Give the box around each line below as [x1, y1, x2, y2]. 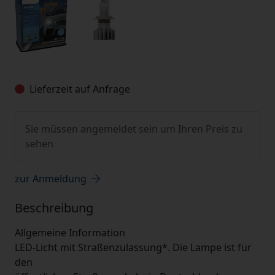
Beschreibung [15, 199, 93, 216]
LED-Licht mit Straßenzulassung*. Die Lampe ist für [15, 241, 252, 254]
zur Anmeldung [15, 172, 87, 185]
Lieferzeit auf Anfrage [29, 82, 130, 96]
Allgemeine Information [15, 226, 125, 239]
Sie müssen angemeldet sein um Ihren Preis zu [25, 122, 242, 136]
